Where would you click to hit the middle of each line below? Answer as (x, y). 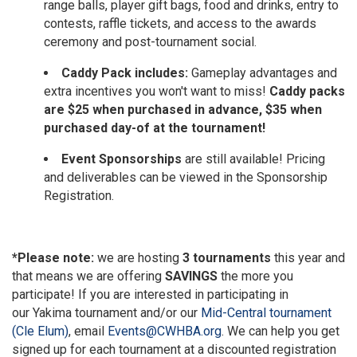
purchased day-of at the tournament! (155, 127)
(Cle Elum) (40, 331)
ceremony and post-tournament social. (150, 41)
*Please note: (53, 257)
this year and (308, 257)
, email (88, 331)
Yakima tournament (85, 312)
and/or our (169, 312)
